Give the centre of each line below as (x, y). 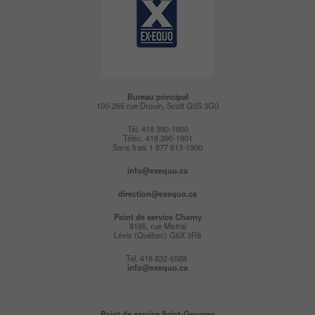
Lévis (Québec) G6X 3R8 (157, 234)
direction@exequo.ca (157, 193)
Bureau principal (157, 96)
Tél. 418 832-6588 (157, 258)
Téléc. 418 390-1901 (157, 137)
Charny (188, 216)
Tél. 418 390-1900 (157, 128)
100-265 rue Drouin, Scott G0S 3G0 (157, 105)
